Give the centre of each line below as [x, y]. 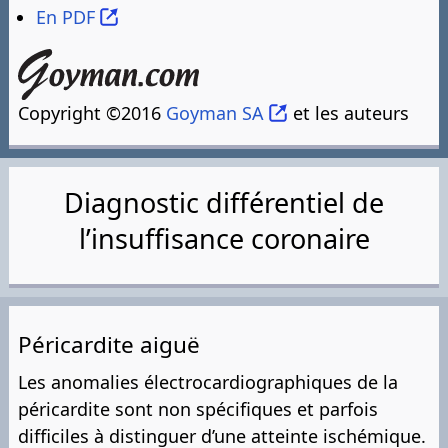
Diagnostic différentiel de [224, 202]
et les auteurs [348, 113]
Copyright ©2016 [92, 113]
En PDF [65, 17]
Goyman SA [215, 113]
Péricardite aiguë [109, 344]
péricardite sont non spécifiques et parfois [198, 408]
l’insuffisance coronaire [224, 238]
